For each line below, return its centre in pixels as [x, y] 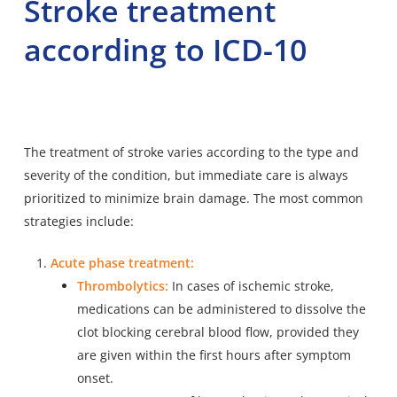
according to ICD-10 [165, 49]
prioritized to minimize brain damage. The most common [193, 198]
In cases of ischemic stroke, [251, 285]
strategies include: [78, 221]
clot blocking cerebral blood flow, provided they [218, 331]
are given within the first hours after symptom [214, 354]
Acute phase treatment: [122, 262]
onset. [95, 378]
